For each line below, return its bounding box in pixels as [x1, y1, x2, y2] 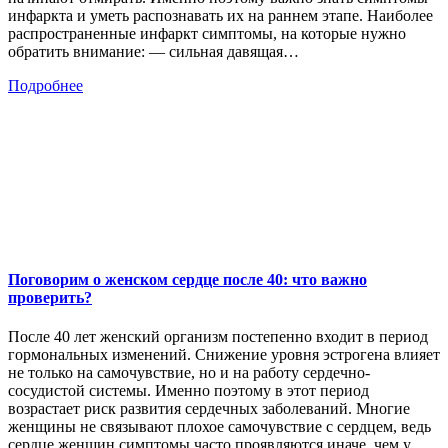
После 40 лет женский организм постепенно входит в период [8, 327, 428, 345]
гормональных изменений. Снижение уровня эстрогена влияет [8, 345, 440, 363]
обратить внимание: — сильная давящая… [8, 43, 299, 61]
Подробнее [8, 77, 83, 95]
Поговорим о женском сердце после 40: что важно [8, 270, 367, 288]
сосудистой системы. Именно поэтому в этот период [8, 381, 369, 399]
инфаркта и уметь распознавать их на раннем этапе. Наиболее [8, 7, 433, 25]
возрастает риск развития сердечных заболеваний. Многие [8, 399, 410, 417]
